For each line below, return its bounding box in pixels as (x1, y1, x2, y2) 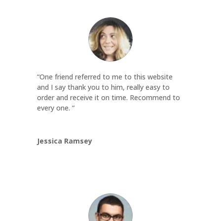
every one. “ (37, 103, 74, 112)
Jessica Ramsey (37, 136, 92, 146)
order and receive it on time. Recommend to (37, 92, 180, 102)
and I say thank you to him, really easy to (37, 82, 170, 92)
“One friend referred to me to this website (37, 72, 173, 81)
